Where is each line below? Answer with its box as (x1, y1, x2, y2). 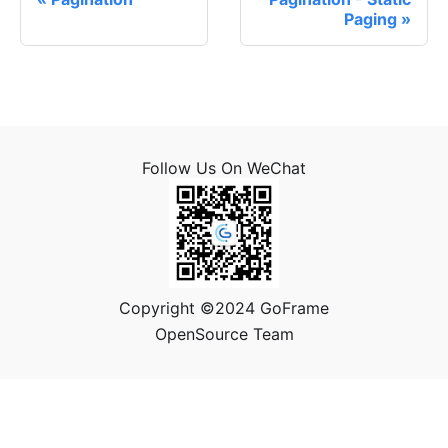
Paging (344, 9, 397, 30)
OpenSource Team (154, 324, 294, 345)
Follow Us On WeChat (142, 158, 306, 179)
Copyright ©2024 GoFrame (119, 298, 329, 319)
